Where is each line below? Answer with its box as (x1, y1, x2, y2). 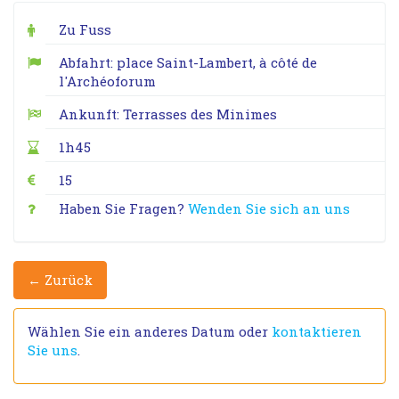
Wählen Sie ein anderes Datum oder (28, 322, 272, 340)
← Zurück (28, 270, 93, 289)
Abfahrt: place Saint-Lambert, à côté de (58, 53, 317, 71)
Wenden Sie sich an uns (187, 199, 350, 217)
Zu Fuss (58, 20, 111, 38)
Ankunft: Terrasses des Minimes (58, 105, 277, 123)
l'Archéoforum (58, 72, 156, 90)
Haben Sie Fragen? (58, 199, 188, 217)
